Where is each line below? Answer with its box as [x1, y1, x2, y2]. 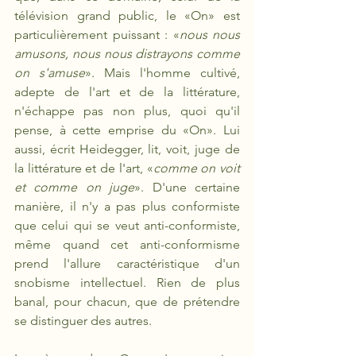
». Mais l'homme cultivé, [85, 65, 240, 80]
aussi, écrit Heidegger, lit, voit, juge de [14, 141, 240, 157]
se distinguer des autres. [14, 313, 155, 328]
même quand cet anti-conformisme [14, 237, 240, 252]
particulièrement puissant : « [14, 27, 180, 42]
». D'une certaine [134, 180, 241, 195]
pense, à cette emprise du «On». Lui [14, 122, 240, 137]
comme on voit [153, 161, 241, 176]
